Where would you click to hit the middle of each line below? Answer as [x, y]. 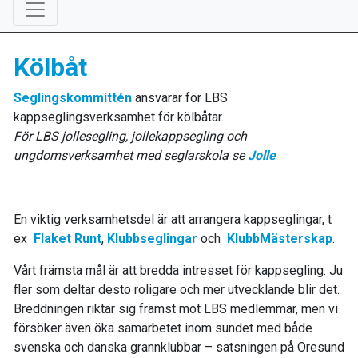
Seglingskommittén [73, 98]
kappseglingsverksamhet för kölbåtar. [119, 117]
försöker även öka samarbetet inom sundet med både [163, 328]
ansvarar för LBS [181, 98]
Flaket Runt [68, 239]
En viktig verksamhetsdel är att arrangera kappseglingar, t [173, 219]
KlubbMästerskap [280, 239]
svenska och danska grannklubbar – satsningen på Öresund [179, 347]
